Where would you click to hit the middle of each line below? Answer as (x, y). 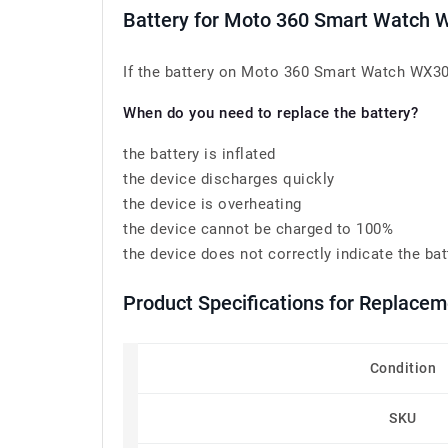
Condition (403, 368)
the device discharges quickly (229, 179)
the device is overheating (212, 204)
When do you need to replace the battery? (270, 113)
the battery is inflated (199, 154)
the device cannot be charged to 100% (258, 229)
